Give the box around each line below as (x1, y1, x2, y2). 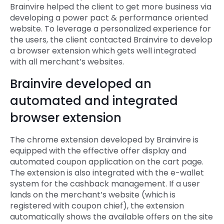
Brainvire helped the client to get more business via (10, 1, 211, 12)
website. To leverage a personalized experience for (10, 23, 211, 34)
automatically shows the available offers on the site (10, 211, 213, 222)
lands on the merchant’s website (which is (10, 189, 175, 200)
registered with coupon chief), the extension (10, 200, 184, 211)
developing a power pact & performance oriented (10, 12, 208, 23)
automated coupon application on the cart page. (10, 156, 203, 167)
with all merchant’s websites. (10, 56, 124, 67)
